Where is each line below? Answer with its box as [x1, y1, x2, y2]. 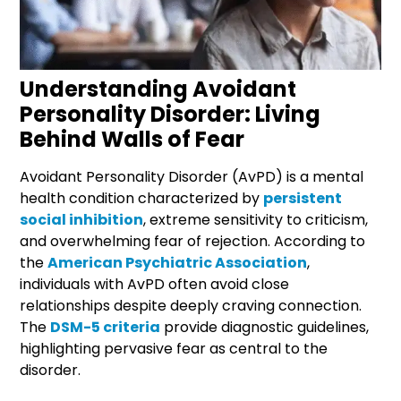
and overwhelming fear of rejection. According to [20, 230, 366, 252]
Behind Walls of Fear [20, 124, 245, 154]
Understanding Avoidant [20, 73, 297, 104]
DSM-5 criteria [50, 316, 161, 337]
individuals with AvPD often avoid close [20, 273, 290, 294]
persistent [263, 187, 343, 209]
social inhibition [20, 209, 144, 230]
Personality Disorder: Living [20, 98, 321, 129]
